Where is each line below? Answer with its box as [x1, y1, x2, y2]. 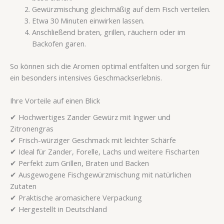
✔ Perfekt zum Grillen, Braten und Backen [10, 158, 149, 168]
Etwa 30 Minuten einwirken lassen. [31, 15, 144, 25]
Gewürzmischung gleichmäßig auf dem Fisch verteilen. [31, 3, 210, 14]
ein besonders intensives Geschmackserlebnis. [10, 72, 162, 82]
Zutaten [10, 181, 36, 191]
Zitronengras [10, 123, 53, 134]
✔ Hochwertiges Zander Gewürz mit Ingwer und [10, 112, 170, 122]
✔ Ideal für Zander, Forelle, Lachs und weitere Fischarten [10, 146, 199, 157]
